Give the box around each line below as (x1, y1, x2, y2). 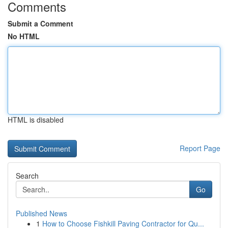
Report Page (180, 143, 220, 153)
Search (16, 170, 39, 181)
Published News (16, 208, 67, 218)
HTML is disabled (8, 115, 64, 125)
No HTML (8, 31, 40, 41)
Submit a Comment (8, 18, 73, 28)
